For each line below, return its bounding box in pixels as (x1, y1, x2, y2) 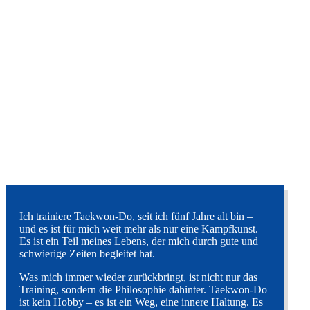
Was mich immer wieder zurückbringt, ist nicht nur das (19, 271, 257, 284)
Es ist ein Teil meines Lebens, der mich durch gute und (19, 235, 258, 248)
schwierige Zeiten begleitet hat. (19, 248, 155, 260)
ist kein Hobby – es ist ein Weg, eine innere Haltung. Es (19, 296, 263, 309)
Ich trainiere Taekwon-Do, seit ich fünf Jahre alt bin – (19, 210, 253, 223)
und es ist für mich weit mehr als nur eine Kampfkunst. (19, 223, 258, 235)
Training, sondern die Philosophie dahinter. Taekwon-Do (19, 284, 267, 296)
